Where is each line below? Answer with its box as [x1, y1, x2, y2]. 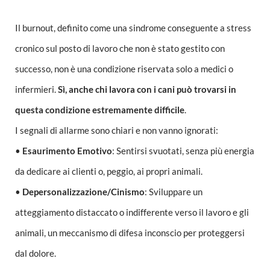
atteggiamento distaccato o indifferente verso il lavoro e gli [15, 206, 249, 218]
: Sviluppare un [145, 186, 202, 197]
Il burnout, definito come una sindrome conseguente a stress [15, 22, 251, 33]
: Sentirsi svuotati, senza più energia [112, 145, 254, 156]
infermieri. [15, 83, 58, 95]
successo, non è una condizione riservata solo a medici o [15, 63, 233, 74]
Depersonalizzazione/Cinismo [22, 186, 145, 197]
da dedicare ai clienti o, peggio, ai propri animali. [15, 165, 202, 177]
